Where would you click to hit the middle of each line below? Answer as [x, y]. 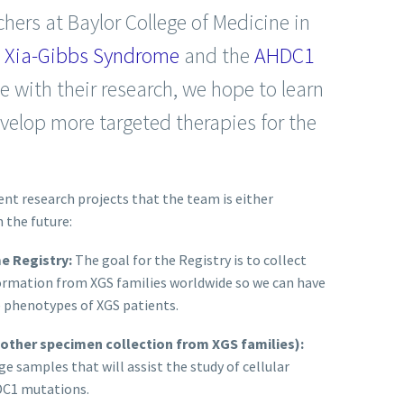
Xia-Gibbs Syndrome [92, 55]
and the [217, 55]
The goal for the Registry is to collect [191, 259]
